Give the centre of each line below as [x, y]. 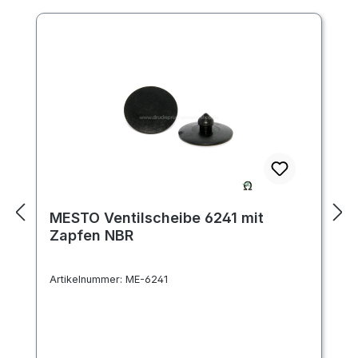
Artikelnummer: [88, 280]
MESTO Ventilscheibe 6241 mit [157, 217]
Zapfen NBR [91, 235]
